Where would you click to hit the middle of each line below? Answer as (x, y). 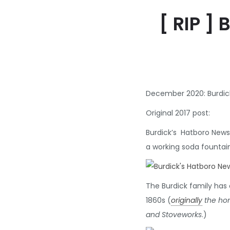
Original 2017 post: (178, 113)
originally (186, 200)
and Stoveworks (174, 215)
